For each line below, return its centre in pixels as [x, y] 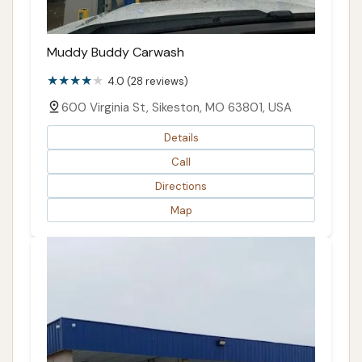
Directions [181, 186]
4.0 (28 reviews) [148, 82]
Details [181, 137]
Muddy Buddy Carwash [116, 53]
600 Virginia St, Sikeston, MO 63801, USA [177, 108]
